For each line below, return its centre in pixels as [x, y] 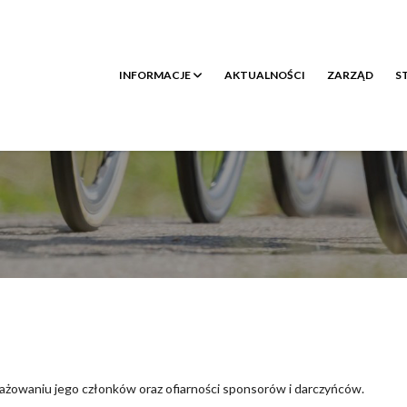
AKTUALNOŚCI [265, 75]
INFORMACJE [156, 75]
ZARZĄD [350, 75]
